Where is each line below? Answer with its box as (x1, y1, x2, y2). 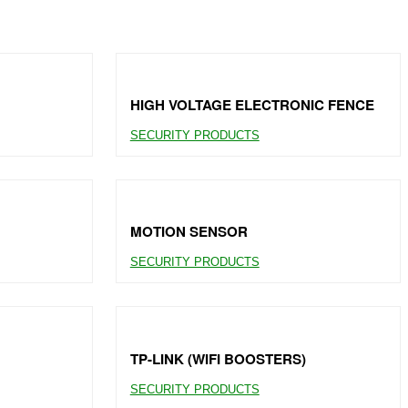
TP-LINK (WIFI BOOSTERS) (129, 348, 306, 369)
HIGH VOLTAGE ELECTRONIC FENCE (129, 94, 374, 115)
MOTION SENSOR (129, 221, 248, 242)
